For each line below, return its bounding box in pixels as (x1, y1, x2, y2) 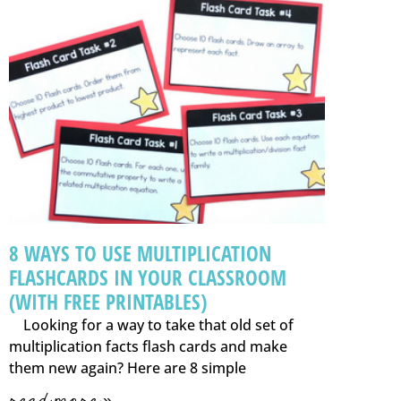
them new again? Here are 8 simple (9, 358, 246, 379)
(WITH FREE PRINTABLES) (9, 287, 207, 317)
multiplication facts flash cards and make (9, 337, 287, 357)
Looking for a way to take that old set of (9, 315, 294, 336)
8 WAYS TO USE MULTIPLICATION (9, 239, 271, 269)
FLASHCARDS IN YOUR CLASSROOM (9, 263, 286, 293)
